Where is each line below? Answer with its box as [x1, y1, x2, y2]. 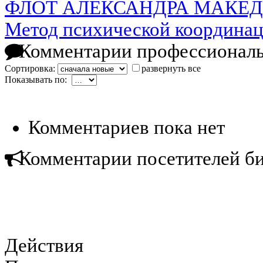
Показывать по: [5, 75, 72, 85]
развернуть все [141, 63, 201, 74]
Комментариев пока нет [28, 117, 225, 139]
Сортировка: [5, 63, 58, 74]
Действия [5, 235, 83, 257]
